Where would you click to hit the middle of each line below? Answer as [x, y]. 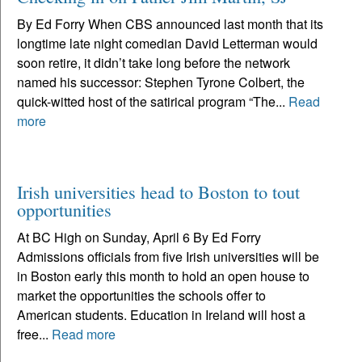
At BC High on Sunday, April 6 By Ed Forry [139, 237]
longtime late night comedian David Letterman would [167, 43]
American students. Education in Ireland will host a [161, 314]
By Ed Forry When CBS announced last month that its [170, 23]
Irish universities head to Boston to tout [158, 191]
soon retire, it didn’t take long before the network [154, 62]
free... [34, 334]
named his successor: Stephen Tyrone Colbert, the [161, 82]
